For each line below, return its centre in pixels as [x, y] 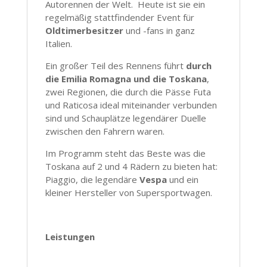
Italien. [58, 44]
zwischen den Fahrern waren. [105, 131]
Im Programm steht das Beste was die [125, 153]
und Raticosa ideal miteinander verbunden [131, 105]
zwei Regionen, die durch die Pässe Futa [128, 92]
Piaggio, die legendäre [92, 180]
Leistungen [73, 237]
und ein [182, 180]
